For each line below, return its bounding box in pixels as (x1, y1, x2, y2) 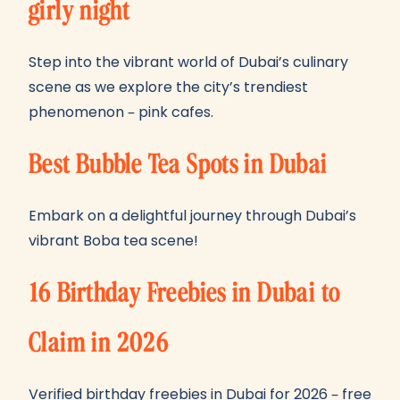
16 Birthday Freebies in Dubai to (29, 279, 341, 307)
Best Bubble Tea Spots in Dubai (29, 150, 328, 179)
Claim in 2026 (29, 329, 169, 357)
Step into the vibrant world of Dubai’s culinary (29, 52, 348, 72)
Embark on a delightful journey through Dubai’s (29, 205, 356, 226)
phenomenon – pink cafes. (29, 102, 213, 122)
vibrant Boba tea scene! (29, 230, 198, 251)
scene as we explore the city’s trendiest (29, 77, 308, 97)
